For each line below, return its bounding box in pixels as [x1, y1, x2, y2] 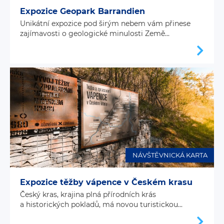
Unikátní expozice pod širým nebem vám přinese [20, 18, 190, 28]
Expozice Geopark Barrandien [20, 6, 145, 16]
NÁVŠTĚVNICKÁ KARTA [132, 151, 207, 159]
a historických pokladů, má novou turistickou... [20, 199, 182, 209]
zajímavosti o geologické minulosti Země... [20, 28, 169, 38]
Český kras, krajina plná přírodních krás [20, 189, 156, 199]
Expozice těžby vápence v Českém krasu [20, 177, 192, 187]
